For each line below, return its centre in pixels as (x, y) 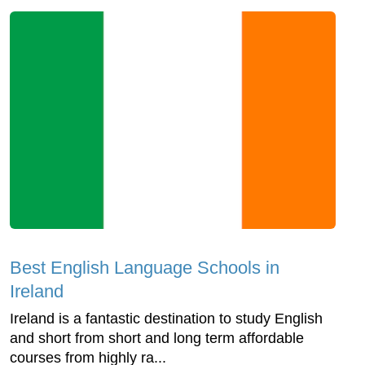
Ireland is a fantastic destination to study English (166, 318)
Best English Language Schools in (145, 267)
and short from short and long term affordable (157, 338)
